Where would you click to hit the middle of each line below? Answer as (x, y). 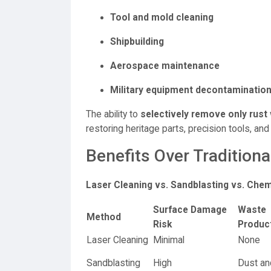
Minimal (169, 240)
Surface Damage (190, 210)
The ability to (113, 114)
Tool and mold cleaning (162, 18)
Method (104, 217)
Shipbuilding (137, 42)
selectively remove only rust (204, 114)
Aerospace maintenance (165, 66)
